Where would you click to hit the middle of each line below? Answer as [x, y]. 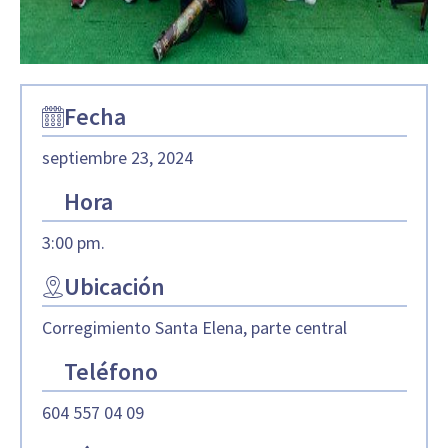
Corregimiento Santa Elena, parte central [194, 327]
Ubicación [114, 286]
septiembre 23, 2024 [117, 157]
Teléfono [110, 371]
